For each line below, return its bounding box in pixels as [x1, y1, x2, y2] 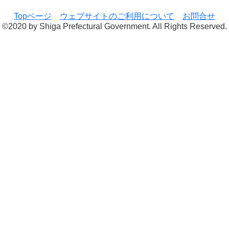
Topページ [14, 12, 52, 21]
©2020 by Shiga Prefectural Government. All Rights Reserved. [2, 22, 227, 31]
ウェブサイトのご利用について [60, 12, 174, 21]
